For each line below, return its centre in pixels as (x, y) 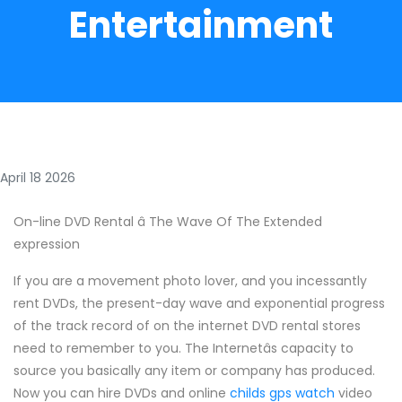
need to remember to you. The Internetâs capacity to (184, 348)
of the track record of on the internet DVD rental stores (187, 326)
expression (47, 244)
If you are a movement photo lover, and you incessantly (190, 281)
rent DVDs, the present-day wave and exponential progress (199, 303)
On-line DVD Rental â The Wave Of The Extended (168, 222)
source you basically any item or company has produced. (194, 371)
